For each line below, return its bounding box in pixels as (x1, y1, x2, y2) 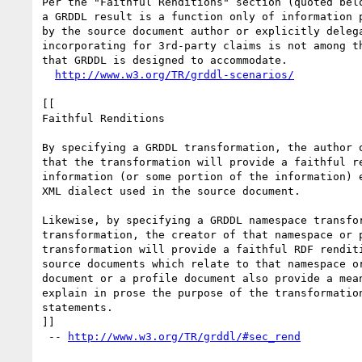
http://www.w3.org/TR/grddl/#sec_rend (68, 330, 301, 343)
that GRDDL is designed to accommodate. (42, 53, 288, 66)
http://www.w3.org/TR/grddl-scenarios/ (55, 68, 294, 81)
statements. (42, 301, 113, 314)
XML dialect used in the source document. (42, 184, 301, 197)
